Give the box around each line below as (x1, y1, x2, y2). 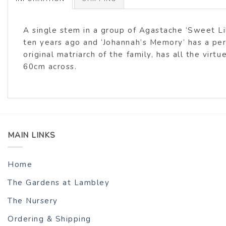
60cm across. (23, 62, 77, 72)
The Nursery (8, 196, 58, 206)
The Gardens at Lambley (8, 178, 110, 188)
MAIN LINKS (8, 130, 55, 141)
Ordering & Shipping (8, 214, 91, 224)
